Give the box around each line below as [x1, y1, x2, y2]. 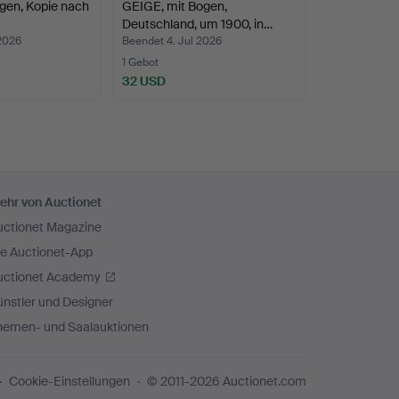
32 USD [122, 72, 167, 89]
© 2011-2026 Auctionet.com [147, 373, 306, 389]
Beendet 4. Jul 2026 [122, 33, 223, 48]
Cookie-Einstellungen [9, 373, 130, 389]
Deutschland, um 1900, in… [122, 15, 273, 32]
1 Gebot [122, 54, 159, 69]
